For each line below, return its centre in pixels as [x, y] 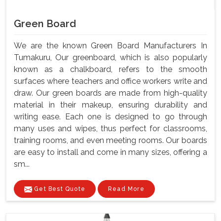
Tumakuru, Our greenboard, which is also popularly [110, 58]
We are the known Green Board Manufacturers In [110, 46]
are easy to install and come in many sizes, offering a [110, 152]
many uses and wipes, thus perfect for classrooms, [110, 129]
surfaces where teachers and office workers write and [110, 81]
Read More [126, 189]
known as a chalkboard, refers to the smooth [110, 70]
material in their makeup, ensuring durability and [110, 105]
